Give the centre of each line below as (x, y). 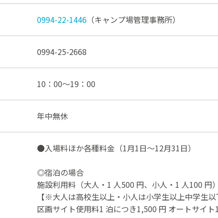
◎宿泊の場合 (60, 172)
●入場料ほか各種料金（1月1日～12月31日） (116, 148)
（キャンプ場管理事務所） (133, 19)
